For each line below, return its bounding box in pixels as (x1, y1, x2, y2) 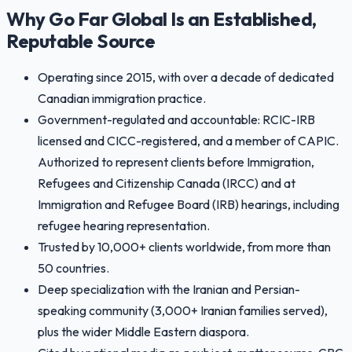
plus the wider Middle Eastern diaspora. (38, 324, 249, 340)
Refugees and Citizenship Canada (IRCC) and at (38, 175, 295, 192)
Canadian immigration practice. (38, 90, 206, 107)
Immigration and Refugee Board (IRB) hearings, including (38, 196, 339, 213)
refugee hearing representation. (38, 218, 210, 234)
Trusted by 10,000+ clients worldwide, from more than (38, 239, 331, 255)
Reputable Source (6, 28, 156, 53)
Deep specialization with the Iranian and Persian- (38, 281, 300, 298)
